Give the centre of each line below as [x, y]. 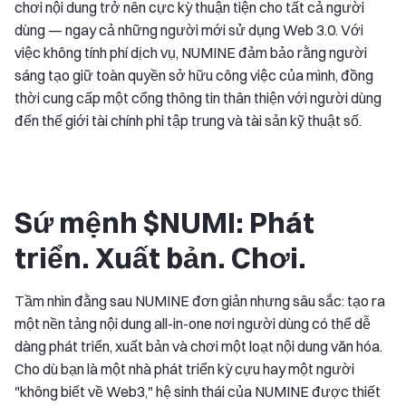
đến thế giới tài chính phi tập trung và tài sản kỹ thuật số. [188, 120]
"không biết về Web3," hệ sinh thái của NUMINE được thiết [198, 391]
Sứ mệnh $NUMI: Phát [164, 222]
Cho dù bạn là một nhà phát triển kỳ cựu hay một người [184, 368]
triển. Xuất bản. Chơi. [160, 257]
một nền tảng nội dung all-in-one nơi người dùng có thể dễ [193, 323]
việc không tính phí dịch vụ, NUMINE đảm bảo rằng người [191, 52]
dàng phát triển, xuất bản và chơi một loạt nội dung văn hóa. [198, 346]
